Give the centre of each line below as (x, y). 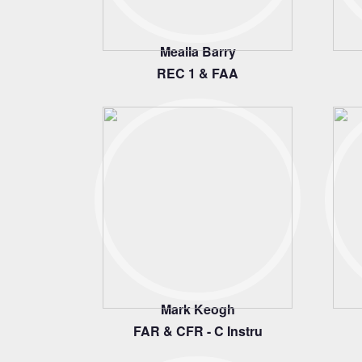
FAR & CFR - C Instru (198, 331)
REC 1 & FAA (198, 73)
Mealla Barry (198, 51)
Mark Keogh (198, 309)
